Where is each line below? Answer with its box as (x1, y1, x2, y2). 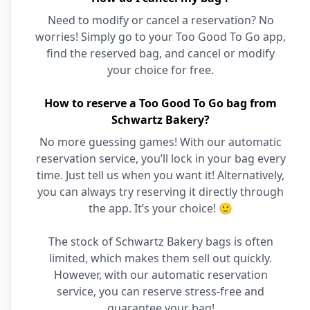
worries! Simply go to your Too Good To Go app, (35, 29, 286, 44)
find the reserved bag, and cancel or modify (46, 46, 275, 61)
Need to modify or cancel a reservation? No (47, 12, 274, 28)
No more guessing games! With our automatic (39, 134, 282, 149)
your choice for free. (107, 62, 214, 77)
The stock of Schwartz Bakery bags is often (48, 234, 273, 249)
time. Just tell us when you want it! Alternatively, (37, 167, 284, 183)
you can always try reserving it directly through (37, 184, 284, 199)
